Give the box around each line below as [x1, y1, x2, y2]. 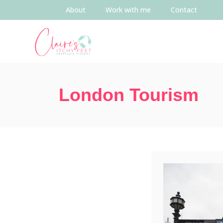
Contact [171, 5, 197, 14]
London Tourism [59, 85, 199, 105]
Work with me [106, 5, 151, 14]
